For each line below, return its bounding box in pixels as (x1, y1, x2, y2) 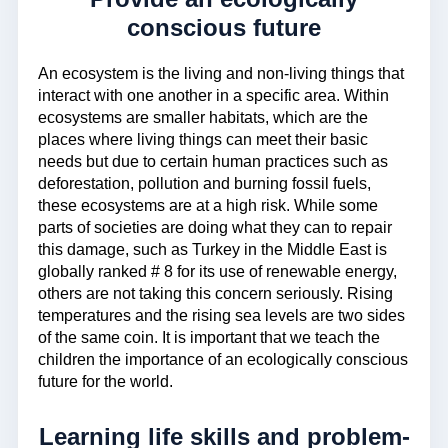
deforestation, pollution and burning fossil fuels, (38, 175, 371, 193)
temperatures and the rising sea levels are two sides (38, 307, 405, 325)
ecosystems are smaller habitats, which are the (38, 109, 368, 127)
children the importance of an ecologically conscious (38, 351, 408, 369)
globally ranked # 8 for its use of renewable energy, (38, 263, 397, 281)
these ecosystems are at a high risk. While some (38, 197, 378, 215)
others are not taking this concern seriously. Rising (38, 285, 393, 303)
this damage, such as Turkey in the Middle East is (38, 241, 387, 259)
